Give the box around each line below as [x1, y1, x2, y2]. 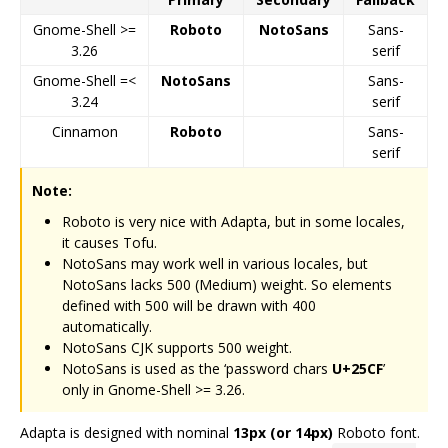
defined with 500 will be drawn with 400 [62, 295, 316, 315]
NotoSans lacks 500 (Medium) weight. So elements [62, 274, 392, 294]
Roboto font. [333, 422, 420, 442]
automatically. [62, 316, 152, 336]
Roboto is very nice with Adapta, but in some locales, [62, 211, 405, 231]
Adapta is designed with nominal [20, 422, 233, 442]
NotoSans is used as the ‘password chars [62, 358, 332, 378]
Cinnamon [51, 121, 118, 141]
